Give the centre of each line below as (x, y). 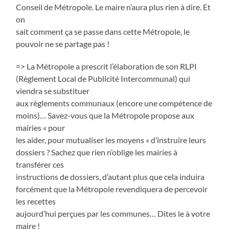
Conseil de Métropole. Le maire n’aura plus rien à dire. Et (113, 7)
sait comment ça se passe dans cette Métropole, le (103, 31)
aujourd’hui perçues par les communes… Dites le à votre (113, 213)
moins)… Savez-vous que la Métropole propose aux (105, 115)
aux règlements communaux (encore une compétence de (114, 103)
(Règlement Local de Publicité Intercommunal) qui (103, 78)
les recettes (36, 201)
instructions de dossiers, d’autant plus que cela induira (110, 176)
